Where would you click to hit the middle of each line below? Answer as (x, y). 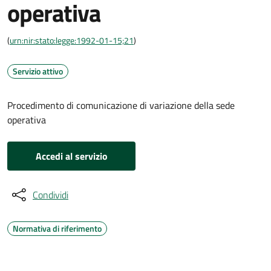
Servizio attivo (38, 71)
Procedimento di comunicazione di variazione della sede (121, 105)
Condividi (51, 195)
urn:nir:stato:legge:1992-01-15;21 (72, 40)
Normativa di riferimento (57, 228)
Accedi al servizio (71, 156)
